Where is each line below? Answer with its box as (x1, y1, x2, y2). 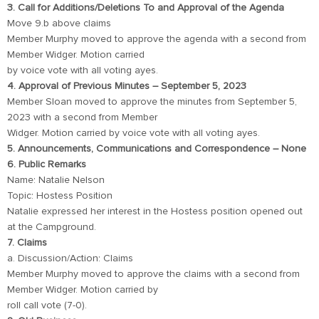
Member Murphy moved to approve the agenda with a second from (7, 34, 306, 44)
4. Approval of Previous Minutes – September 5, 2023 (7, 81, 246, 91)
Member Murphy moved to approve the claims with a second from (7, 269, 300, 279)
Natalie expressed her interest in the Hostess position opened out (7, 206, 303, 216)
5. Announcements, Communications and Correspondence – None (7, 144, 306, 154)
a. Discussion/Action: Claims (7, 253, 133, 263)
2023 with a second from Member (7, 113, 157, 122)
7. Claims (7, 238, 47, 248)
